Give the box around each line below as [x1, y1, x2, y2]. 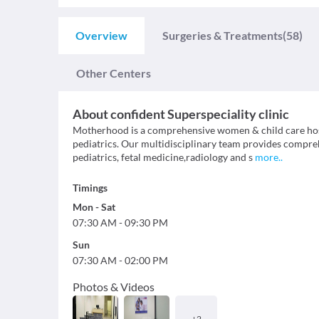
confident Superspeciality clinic [110, 106, 289, 122]
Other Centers [76, 66, 151, 80]
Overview [75, 28, 127, 42]
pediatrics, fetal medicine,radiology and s [73, 151, 253, 163]
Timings [73, 182, 108, 194]
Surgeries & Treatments [162, 28, 283, 42]
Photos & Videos [73, 280, 155, 293]
